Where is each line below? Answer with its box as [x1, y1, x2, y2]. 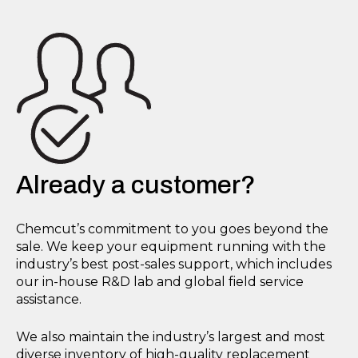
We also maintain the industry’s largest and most [16, 329, 325, 345]
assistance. [16, 292, 82, 308]
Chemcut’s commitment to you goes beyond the [16, 221, 328, 237]
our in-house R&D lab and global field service [16, 274, 304, 290]
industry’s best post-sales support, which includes [16, 257, 332, 272]
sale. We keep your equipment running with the [16, 239, 326, 255]
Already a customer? [16, 170, 256, 199]
